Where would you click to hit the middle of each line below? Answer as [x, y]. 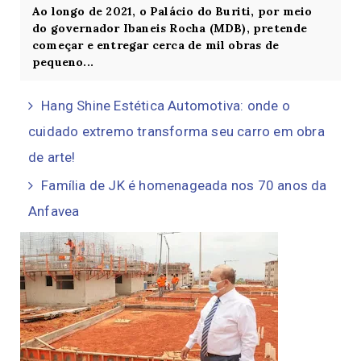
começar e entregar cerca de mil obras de [156, 45]
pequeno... [63, 62]
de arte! [52, 157]
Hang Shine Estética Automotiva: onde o [166, 105]
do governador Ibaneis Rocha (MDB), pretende [170, 28]
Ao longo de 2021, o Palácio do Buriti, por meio [172, 11]
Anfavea [54, 211]
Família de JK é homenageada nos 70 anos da [184, 185]
